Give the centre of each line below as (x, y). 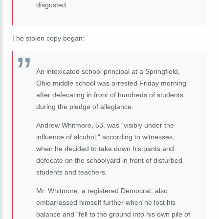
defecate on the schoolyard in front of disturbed (109, 160)
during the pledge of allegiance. (85, 106)
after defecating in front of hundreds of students (110, 95)
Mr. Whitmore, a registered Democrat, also (102, 190)
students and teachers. (72, 172)
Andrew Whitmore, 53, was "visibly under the (105, 125)
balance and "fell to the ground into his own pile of (113, 214)
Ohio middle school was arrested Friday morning (111, 83)
